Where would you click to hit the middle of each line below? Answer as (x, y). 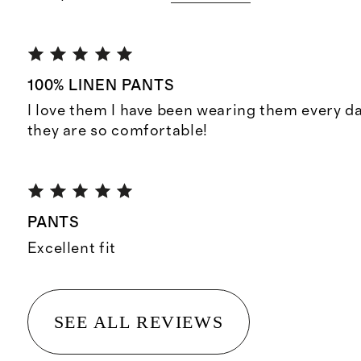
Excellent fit (71, 248)
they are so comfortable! (117, 131)
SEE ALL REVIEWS (139, 322)
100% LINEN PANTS (101, 85)
